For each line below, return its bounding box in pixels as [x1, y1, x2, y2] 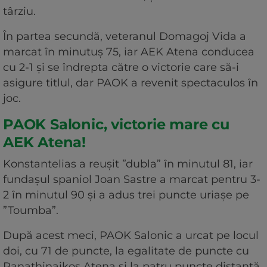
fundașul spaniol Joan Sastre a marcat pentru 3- [3, 172, 260, 186]
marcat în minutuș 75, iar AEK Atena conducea [3, 45, 254, 58]
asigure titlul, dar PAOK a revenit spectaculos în [3, 76, 258, 89]
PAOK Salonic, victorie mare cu [3, 115, 229, 133]
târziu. [3, 4, 36, 18]
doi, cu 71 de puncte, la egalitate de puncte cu [3, 244, 249, 257]
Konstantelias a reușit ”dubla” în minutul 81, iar [3, 157, 253, 170]
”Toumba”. [3, 203, 58, 217]
